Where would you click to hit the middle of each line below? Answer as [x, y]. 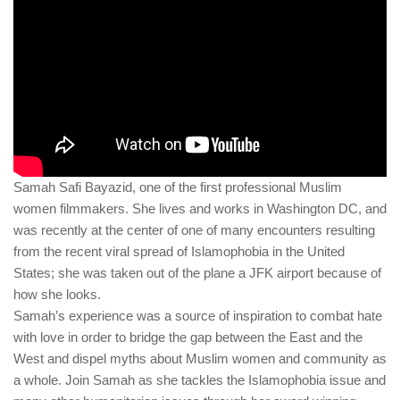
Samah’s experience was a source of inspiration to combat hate [198, 316]
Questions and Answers [92, 35]
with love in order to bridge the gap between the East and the [188, 337]
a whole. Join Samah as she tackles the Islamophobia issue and [200, 380]
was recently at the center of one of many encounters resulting [194, 230]
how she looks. [57, 295]
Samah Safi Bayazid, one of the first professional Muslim [178, 187]
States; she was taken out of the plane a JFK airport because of [197, 273]
